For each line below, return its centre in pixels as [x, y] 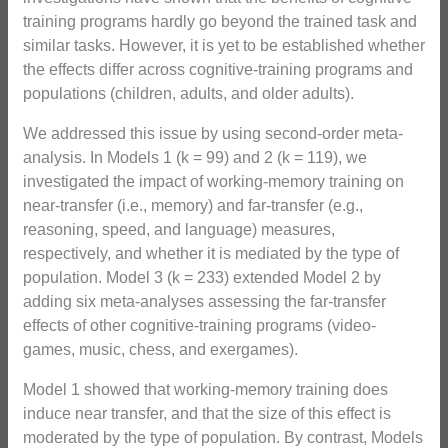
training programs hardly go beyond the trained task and [220, 22]
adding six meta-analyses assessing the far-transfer [204, 302]
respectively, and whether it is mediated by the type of [211, 254]
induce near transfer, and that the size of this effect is [207, 414]
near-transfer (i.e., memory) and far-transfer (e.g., [193, 206]
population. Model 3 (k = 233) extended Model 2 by [202, 278]
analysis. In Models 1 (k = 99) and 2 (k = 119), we [195, 158]
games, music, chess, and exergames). [160, 350]
